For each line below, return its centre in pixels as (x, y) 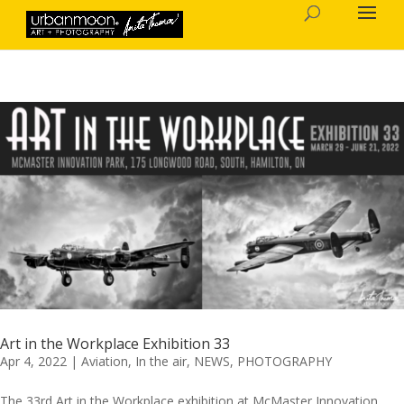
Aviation (105, 361)
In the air (161, 361)
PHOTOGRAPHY (285, 361)
